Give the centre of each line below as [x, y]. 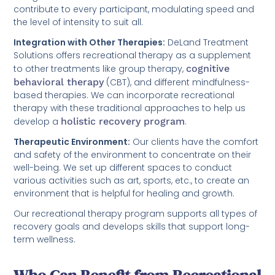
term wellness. [46, 239]
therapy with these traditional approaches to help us [130, 108]
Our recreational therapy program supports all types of [136, 213]
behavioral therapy [59, 82]
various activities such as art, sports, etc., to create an [132, 180]
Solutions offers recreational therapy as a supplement [133, 55]
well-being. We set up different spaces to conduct [123, 167]
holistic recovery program [123, 121]
